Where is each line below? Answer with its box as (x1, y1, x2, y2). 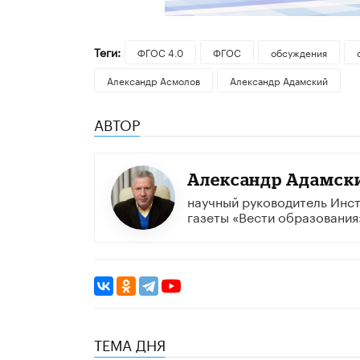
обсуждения (270, 44, 327, 60)
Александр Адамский (229, 72, 328, 88)
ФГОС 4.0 (137, 44, 183, 60)
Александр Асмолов (107, 72, 200, 88)
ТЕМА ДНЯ (94, 332, 166, 355)
